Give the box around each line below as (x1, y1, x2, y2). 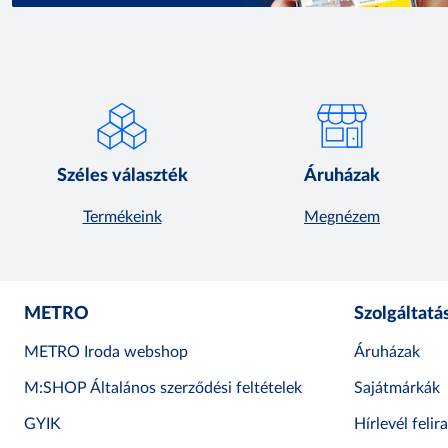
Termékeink (82, 209, 162, 226)
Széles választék (56, 167, 188, 186)
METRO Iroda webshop (24, 344, 188, 361)
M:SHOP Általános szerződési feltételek (24, 380, 302, 397)
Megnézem (304, 209, 380, 226)
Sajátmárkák (354, 380, 440, 397)
